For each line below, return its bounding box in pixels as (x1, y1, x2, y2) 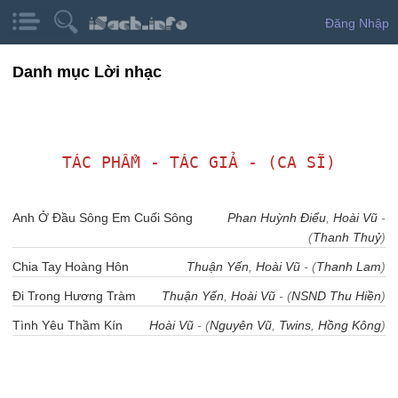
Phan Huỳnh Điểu (227, 211, 326, 225)
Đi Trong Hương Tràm (12, 289, 136, 303)
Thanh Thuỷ (313, 230, 381, 244)
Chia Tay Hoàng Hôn (12, 259, 129, 274)
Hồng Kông (318, 318, 381, 332)
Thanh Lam (316, 259, 381, 274)
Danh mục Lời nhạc (12, 63, 162, 81)
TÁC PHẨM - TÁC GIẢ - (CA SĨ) (62, 153, 336, 171)
